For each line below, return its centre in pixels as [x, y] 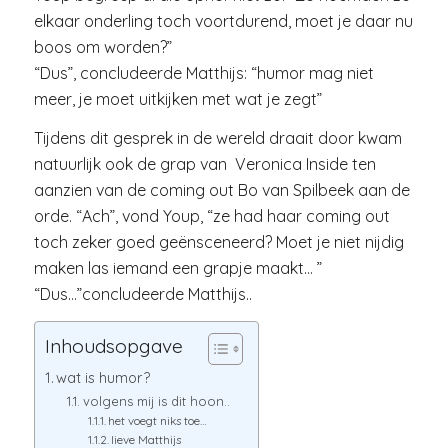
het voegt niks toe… [158, 420]
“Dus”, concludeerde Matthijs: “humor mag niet [203, 72]
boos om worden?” [102, 46]
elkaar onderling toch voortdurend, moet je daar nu [223, 20]
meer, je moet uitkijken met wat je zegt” [177, 98]
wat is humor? [103, 377]
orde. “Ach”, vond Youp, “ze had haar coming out [211, 216]
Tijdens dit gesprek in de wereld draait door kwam [217, 138]
